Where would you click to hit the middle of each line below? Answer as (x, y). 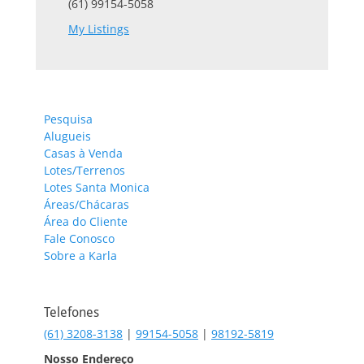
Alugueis (67, 136)
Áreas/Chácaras (87, 205)
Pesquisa (68, 119)
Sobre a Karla (80, 256)
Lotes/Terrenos (84, 171)
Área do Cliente (86, 222)
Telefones (71, 313)
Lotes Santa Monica (97, 188)
